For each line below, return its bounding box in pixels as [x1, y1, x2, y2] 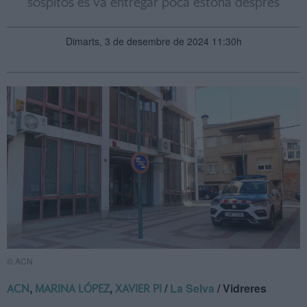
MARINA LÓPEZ [35, 284, 110, 295]
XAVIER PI [115, 284, 162, 295]
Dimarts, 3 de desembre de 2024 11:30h [65, 34, 242, 48]
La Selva [170, 280, 214, 297]
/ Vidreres [214, 280, 267, 297]
